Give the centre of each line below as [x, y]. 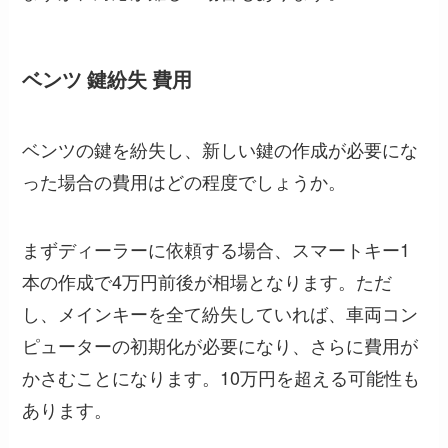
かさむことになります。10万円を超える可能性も [221, 376]
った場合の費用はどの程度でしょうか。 [184, 180]
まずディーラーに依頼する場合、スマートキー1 [216, 248]
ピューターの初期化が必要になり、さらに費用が [220, 344]
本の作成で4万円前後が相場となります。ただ [207, 280]
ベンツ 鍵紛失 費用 [107, 79]
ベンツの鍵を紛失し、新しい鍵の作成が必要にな [220, 148]
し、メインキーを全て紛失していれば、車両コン [220, 312]
